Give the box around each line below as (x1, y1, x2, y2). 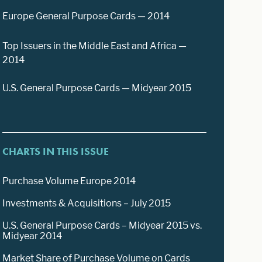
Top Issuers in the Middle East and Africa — (2, 40, 187, 51)
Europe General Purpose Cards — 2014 (2, 10, 170, 22)
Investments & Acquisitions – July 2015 (2, 197, 171, 209)
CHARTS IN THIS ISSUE (2, 144, 109, 158)
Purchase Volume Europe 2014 (2, 175, 136, 187)
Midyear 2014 (2, 230, 63, 242)
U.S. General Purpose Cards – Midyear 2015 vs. (2, 219, 202, 231)
